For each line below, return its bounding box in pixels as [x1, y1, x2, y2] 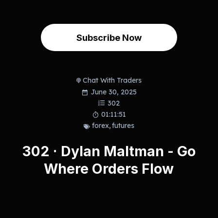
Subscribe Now [76, 32, 142, 43]
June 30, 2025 [91, 88, 137, 97]
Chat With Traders [83, 75, 142, 85]
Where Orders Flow [44, 160, 174, 177]
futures [112, 121, 135, 130]
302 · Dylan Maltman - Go [22, 142, 196, 160]
